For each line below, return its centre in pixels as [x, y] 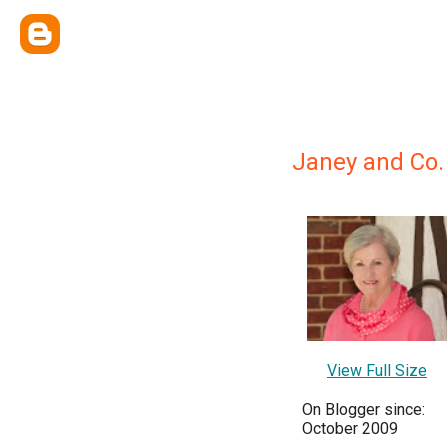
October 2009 [350, 429]
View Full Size [377, 371]
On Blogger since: [363, 410]
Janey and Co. [368, 162]
